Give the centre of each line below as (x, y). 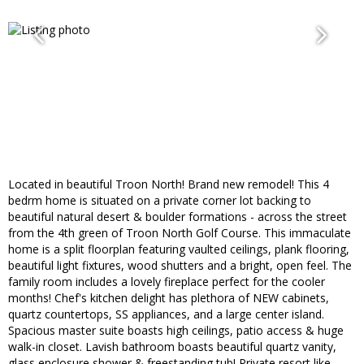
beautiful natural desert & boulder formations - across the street (178, 217)
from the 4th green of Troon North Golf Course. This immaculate (180, 233)
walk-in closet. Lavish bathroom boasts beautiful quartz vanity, (172, 347)
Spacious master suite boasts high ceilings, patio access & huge (176, 331)
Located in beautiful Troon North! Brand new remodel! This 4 (169, 184)
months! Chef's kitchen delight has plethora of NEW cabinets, (169, 298)
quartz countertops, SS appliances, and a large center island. (166, 314)
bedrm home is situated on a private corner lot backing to (160, 201)
